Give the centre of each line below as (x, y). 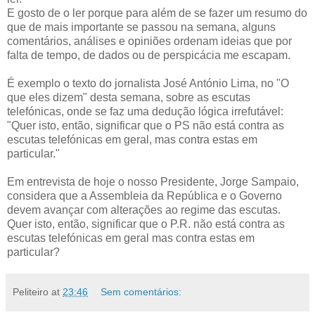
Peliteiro (31, 291)
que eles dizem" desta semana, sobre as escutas (129, 97)
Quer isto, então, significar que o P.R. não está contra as (146, 224)
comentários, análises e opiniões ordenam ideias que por (149, 41)
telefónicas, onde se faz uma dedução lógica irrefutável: (145, 111)
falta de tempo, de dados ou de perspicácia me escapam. (149, 55)
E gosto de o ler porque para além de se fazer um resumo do (157, 13)
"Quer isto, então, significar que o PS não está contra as (146, 125)
